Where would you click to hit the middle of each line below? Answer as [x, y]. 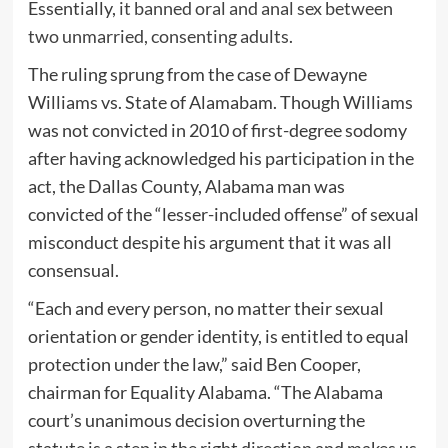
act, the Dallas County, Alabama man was [186, 186]
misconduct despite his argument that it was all [209, 242]
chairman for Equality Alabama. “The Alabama [205, 392]
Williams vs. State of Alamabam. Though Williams [220, 102]
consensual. [73, 270]
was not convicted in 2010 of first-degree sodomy [217, 130]
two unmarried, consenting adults [158, 36]
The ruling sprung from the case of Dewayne [197, 74]
